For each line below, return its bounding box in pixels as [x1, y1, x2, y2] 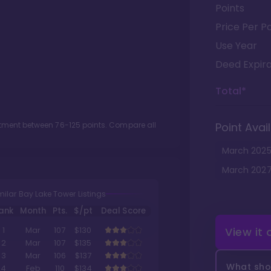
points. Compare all [80, 120, 157, 130]
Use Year [215, 39, 257, 53]
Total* [215, 84, 246, 98]
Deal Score [101, 205, 146, 217]
